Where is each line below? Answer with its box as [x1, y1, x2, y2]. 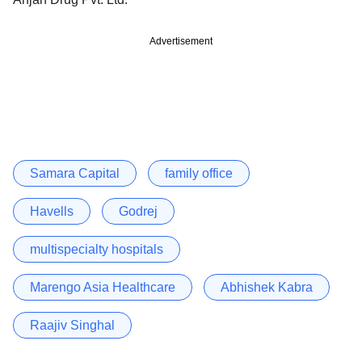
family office [165, 166, 233, 180]
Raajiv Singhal [30, 318, 115, 332]
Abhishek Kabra [221, 280, 313, 294]
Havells [30, 204, 74, 218]
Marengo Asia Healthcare [30, 280, 175, 294]
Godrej [119, 204, 158, 218]
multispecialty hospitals [30, 242, 163, 256]
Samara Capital [30, 166, 120, 180]
